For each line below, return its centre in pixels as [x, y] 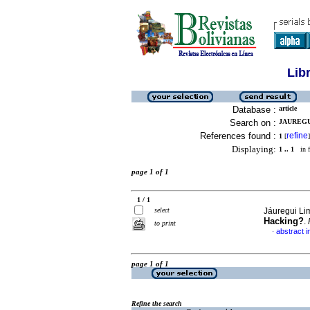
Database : [254, 110]
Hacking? [284, 221]
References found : [238, 136]
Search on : [253, 123]
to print [165, 223]
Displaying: [254, 149]
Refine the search [157, 304]
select [162, 210]
